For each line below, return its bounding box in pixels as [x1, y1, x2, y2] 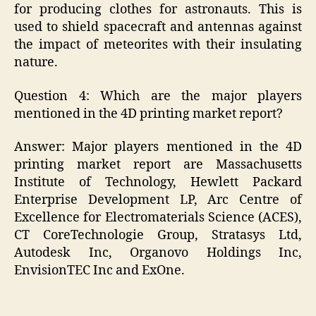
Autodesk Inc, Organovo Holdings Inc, [14, 245, 302, 262]
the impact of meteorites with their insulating [14, 37, 302, 54]
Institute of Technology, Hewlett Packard [14, 174, 302, 191]
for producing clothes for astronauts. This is [14, 1, 302, 18]
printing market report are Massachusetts [14, 157, 302, 174]
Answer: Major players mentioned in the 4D [14, 139, 302, 156]
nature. [14, 54, 58, 71]
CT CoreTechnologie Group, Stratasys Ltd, [14, 227, 302, 244]
